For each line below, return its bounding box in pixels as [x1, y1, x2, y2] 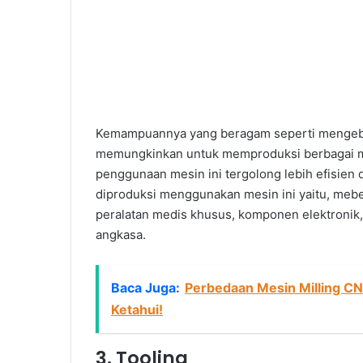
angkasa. [96, 227, 146, 243]
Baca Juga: [111, 280, 180, 297]
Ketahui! [111, 301, 163, 318]
